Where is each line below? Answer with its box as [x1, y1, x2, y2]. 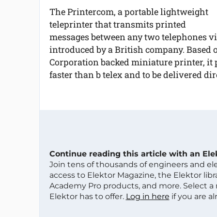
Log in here [125, 192, 170, 201]
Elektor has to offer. [49, 192, 126, 201]
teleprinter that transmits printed [49, 18, 186, 30]
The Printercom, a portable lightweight [49, 6, 208, 17]
